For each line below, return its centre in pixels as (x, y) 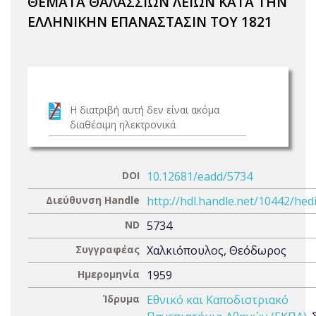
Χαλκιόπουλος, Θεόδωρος (217, 250)
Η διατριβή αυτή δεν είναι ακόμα (145, 110)
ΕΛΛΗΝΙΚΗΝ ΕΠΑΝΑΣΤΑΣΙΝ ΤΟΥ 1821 (150, 22)
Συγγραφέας (108, 249)
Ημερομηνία (109, 274)
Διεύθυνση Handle (93, 200)
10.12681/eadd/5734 (200, 176)
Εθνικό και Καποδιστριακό (218, 300)
